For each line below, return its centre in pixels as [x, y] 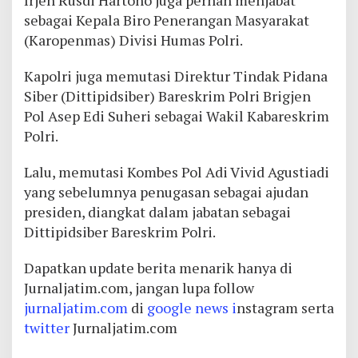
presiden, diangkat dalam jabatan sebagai [157, 212]
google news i [192, 308]
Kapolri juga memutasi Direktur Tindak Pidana [176, 76]
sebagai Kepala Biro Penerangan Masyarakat [167, 20]
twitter [48, 328]
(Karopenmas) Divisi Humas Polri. [133, 40]
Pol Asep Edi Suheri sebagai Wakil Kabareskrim [177, 116]
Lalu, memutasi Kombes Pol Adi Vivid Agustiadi [177, 172]
